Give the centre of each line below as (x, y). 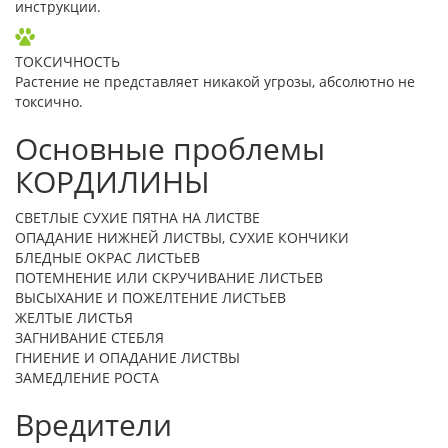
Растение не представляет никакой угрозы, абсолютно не (215, 81)
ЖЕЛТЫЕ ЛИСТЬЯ (74, 317)
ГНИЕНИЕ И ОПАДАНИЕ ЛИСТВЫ (127, 357)
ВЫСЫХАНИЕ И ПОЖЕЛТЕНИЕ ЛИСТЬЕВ (150, 297)
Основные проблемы (170, 148)
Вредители (93, 424)
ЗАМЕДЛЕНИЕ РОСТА (87, 377)
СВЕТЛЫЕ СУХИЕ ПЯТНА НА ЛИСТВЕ (137, 217)
